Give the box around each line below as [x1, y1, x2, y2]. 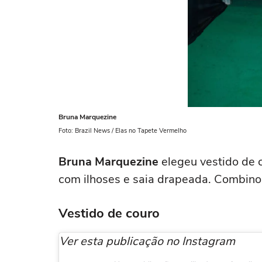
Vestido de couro [58, 205, 160, 222]
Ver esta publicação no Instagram [59, 233, 235, 249]
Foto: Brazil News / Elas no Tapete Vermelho [58, 126, 187, 135]
